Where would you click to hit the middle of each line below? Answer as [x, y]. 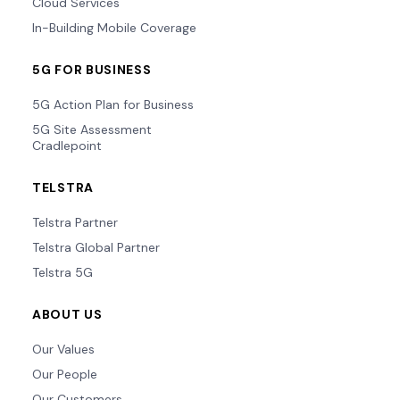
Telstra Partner [75, 223]
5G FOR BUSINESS [92, 70]
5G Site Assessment [92, 130]
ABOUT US [67, 315]
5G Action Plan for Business [113, 105]
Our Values [63, 350]
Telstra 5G [62, 273]
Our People [65, 375]
